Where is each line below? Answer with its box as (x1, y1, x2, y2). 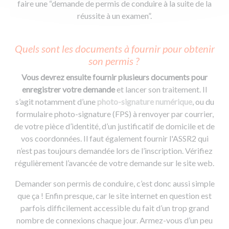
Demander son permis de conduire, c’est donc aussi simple (14, 178, 215, 188)
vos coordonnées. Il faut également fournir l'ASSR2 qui (20, 133, 209, 143)
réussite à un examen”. (77, 10, 152, 20)
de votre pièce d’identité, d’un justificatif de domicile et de (14, 121, 215, 131)
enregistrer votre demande (22, 84, 117, 94)
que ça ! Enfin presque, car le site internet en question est (17, 190, 212, 200)
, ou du (192, 96, 214, 106)
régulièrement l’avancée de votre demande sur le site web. (15, 157, 214, 168)
